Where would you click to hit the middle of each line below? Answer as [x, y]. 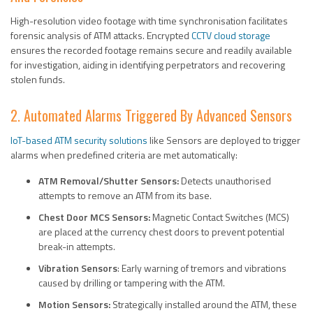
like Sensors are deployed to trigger [224, 140]
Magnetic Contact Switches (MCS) [220, 217]
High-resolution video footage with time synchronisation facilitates [149, 20]
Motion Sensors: [74, 304]
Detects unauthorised [225, 180]
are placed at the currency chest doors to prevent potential [161, 231]
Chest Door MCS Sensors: [94, 217]
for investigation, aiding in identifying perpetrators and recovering [148, 64]
